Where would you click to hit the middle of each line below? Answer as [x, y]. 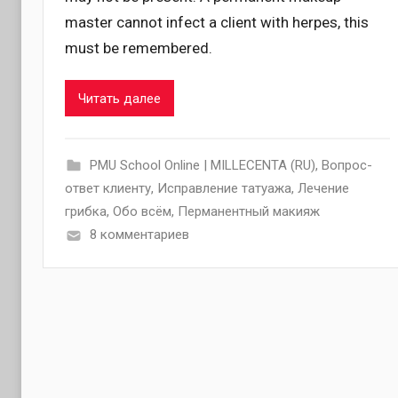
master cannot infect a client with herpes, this [217, 23]
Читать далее [119, 98]
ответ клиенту [108, 189]
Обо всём [142, 212]
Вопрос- [346, 166]
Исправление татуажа [224, 189]
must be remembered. [139, 48]
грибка [86, 212]
